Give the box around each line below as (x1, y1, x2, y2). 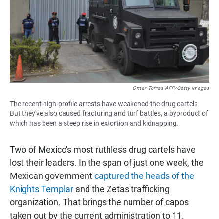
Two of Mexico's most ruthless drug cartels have (10, 144, 196, 154)
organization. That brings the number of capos (10, 197, 189, 207)
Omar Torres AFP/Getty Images (132, 85, 209, 91)
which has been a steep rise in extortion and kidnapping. (10, 119, 178, 127)
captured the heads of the (94, 170, 194, 181)
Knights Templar (10, 183, 73, 194)
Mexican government (10, 170, 94, 181)
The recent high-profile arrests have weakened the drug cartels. (10, 99, 199, 108)
